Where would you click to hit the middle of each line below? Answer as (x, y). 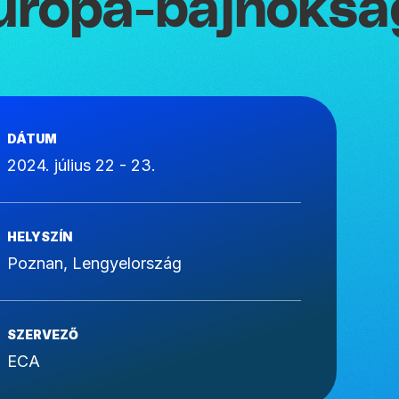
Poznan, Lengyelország (94, 263)
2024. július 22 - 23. (81, 165)
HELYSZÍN (40, 236)
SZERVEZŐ (43, 334)
